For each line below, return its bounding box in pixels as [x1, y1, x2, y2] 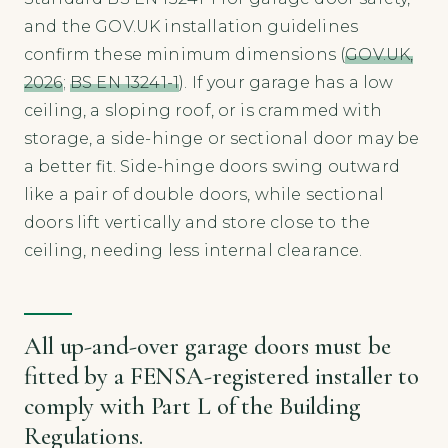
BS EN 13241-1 [69, 72, 180, 92]
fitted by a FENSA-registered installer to [24, 360, 420, 391]
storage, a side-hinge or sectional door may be [24, 128, 420, 148]
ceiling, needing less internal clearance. [24, 240, 363, 260]
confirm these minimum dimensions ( [24, 44, 346, 64]
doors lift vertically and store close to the [24, 212, 371, 232]
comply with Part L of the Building [24, 390, 361, 421]
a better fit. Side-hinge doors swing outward [24, 156, 400, 176]
